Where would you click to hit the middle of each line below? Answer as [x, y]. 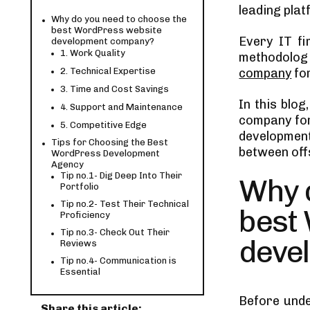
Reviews [79, 243]
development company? [103, 41]
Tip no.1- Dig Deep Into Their [121, 175]
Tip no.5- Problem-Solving [115, 289]
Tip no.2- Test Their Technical [125, 204]
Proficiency [85, 215]
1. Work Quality [93, 53]
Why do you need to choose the [119, 19]
